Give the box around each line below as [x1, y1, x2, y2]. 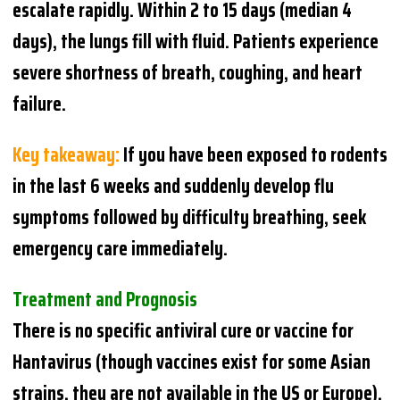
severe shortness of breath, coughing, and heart [12, 56, 363, 88]
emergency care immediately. [12, 232, 229, 264]
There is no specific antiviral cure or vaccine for [12, 314, 354, 346]
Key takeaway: [12, 138, 121, 171]
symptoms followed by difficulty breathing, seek [12, 201, 367, 233]
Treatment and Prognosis [12, 283, 198, 315]
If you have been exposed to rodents [120, 138, 388, 171]
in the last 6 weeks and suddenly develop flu [12, 170, 335, 202]
